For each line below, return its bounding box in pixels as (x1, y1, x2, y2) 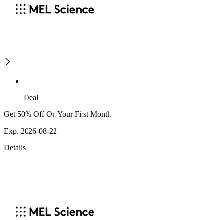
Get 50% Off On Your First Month (4, 110, 111, 119)
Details (4, 143, 26, 152)
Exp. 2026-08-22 (4, 127, 57, 136)
